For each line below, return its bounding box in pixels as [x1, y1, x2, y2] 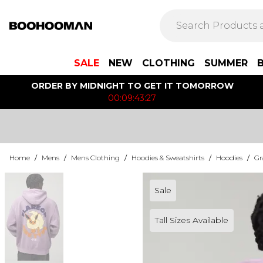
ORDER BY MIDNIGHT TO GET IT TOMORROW [31, 80, 234, 91]
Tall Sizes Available [154, 215, 228, 225]
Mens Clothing [71, 153, 120, 162]
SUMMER [204, 58, 248, 69]
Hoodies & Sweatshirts [131, 153, 204, 162]
